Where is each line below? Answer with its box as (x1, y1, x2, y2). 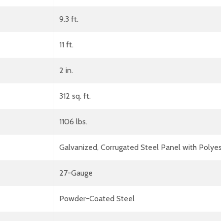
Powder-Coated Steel (59, 193, 135, 203)
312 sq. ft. (59, 91, 91, 101)
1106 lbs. (59, 116, 87, 126)
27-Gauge (59, 168, 93, 178)
